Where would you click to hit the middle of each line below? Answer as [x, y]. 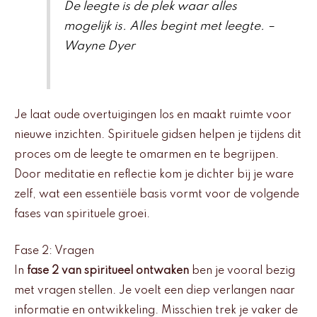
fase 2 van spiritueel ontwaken [108, 271]
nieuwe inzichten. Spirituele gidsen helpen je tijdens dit [158, 135]
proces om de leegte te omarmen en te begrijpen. [146, 155]
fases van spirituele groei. [82, 214]
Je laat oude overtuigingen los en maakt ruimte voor [153, 115]
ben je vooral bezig [242, 271]
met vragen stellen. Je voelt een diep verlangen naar [155, 291]
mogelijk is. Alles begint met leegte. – [169, 27]
